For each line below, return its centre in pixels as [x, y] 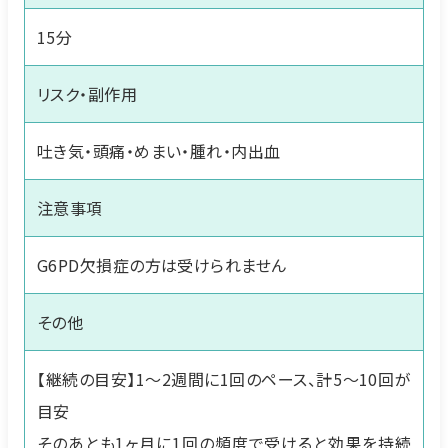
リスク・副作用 [87, 94]
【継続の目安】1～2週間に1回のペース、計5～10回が [224, 379]
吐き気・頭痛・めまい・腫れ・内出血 [159, 151]
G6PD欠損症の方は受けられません [162, 265]
